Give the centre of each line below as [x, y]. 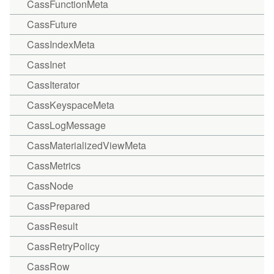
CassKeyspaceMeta [71, 105]
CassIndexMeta [61, 44]
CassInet [46, 65]
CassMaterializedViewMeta [87, 145]
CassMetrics [54, 165]
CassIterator [53, 85]
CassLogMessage [66, 125]
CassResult [52, 226]
